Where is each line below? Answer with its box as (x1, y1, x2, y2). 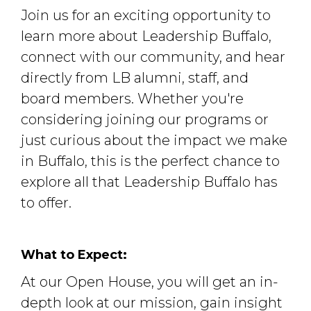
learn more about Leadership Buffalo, (21, 27, 271, 44)
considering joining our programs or (21, 110, 269, 128)
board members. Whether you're (21, 90, 244, 107)
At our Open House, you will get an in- (21, 273, 278, 290)
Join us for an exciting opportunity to (21, 6, 271, 24)
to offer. (21, 194, 72, 211)
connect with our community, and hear (21, 48, 285, 65)
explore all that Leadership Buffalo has (21, 173, 278, 190)
